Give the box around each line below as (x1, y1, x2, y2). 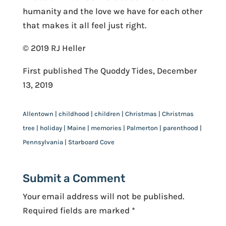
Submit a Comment (22, 171, 125, 185)
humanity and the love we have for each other (22, 6, 202, 16)
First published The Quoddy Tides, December (22, 65, 197, 76)
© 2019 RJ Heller (22, 42, 85, 53)
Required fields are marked (22, 205, 132, 215)
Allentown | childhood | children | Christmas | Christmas (22, 109, 194, 118)
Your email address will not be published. (22, 191, 184, 201)
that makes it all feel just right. (22, 20, 146, 30)
